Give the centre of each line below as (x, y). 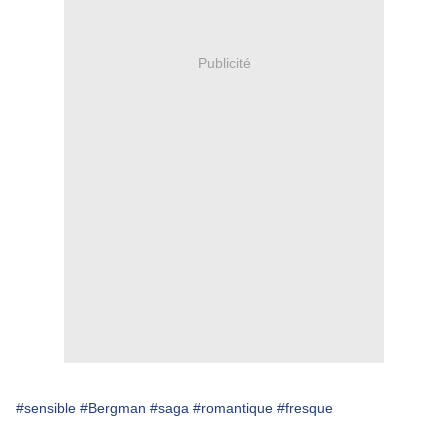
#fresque (305, 408)
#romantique (233, 408)
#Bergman (113, 408)
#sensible (46, 408)
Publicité (224, 62)
